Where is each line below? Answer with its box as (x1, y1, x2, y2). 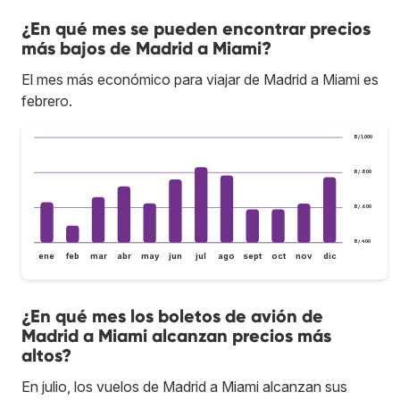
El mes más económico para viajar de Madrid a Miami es (21, 70, 379, 88)
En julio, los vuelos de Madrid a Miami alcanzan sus (21, 378, 347, 396)
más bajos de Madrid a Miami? (21, 37, 271, 59)
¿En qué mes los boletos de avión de (21, 305, 323, 328)
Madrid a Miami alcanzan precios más (21, 325, 331, 347)
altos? (21, 345, 71, 367)
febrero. (21, 91, 72, 110)
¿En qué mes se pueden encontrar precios (21, 17, 371, 39)
